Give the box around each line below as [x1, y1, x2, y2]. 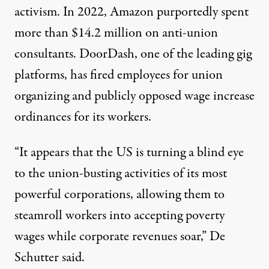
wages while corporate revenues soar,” [14, 227, 207, 247]
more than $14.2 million [14, 23, 142, 43]
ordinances [14, 107, 71, 127]
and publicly [69, 86, 136, 106]
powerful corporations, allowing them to [14, 185, 225, 205]
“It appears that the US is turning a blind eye [14, 143, 244, 163]
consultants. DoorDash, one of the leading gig [14, 44, 252, 64]
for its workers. [71, 107, 151, 127]
